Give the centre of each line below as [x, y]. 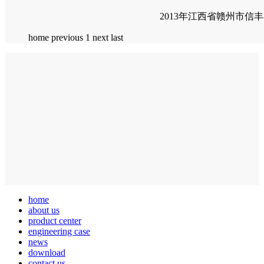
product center [55, 220]
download [47, 252]
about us [44, 210]
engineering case [59, 231]
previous [67, 37]
